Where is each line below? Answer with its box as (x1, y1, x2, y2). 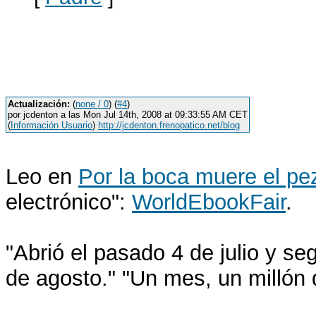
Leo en (6, 164, 78, 189)
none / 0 (75, 99, 109, 109)
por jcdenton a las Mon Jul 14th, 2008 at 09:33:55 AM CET (8, 109, 248, 120)
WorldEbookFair (132, 190, 286, 214)
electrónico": (6, 190, 132, 214)
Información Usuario (11, 120, 92, 130)
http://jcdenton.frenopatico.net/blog (98, 120, 240, 130)
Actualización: (8, 99, 70, 109)
